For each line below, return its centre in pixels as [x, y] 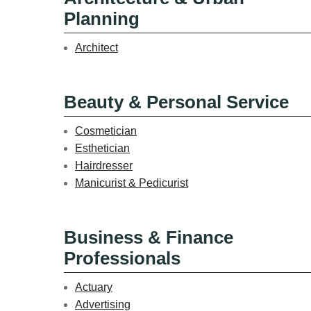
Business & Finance [149, 237]
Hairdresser [104, 165]
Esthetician [102, 148]
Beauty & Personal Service [176, 102]
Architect [96, 47]
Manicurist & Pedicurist [132, 183]
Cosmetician [106, 131]
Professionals [122, 258]
